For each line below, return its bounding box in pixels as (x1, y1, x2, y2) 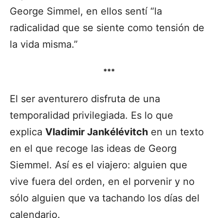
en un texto (148, 126, 204, 138)
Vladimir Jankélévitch (45, 126, 148, 138)
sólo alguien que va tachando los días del (10, 192, 200, 204)
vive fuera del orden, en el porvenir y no (10, 175, 195, 187)
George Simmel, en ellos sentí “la (10, 5, 162, 17)
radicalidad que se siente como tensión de (10, 21, 204, 34)
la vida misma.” (10, 38, 81, 50)
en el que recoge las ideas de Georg (10, 142, 177, 154)
